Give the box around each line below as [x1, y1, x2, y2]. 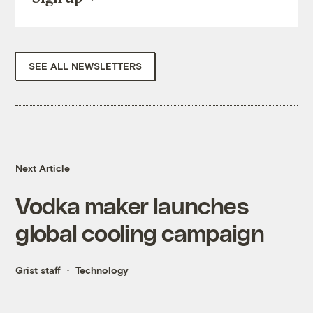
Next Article [15, 162, 71, 175]
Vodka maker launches [15, 191, 248, 219]
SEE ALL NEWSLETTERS [29, 60, 143, 73]
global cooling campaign [15, 219, 264, 247]
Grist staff [15, 264, 61, 277]
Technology [75, 264, 129, 277]
